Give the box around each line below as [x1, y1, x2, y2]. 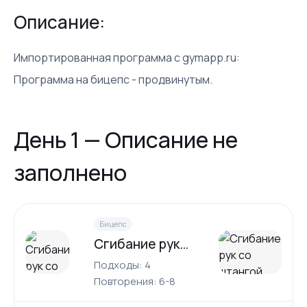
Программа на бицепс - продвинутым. [14, 72, 212, 87]
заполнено [14, 158, 127, 188]
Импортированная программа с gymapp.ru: [14, 50, 240, 65]
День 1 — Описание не [14, 125, 238, 155]
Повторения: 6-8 [94, 274, 175, 288]
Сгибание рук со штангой [180, 235, 188, 253]
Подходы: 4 [94, 258, 151, 272]
